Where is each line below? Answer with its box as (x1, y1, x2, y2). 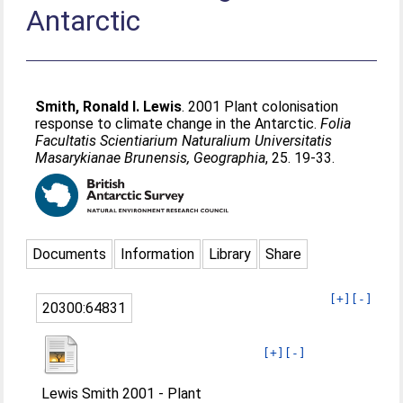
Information (121, 246, 195, 263)
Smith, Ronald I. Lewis (35, 98, 183, 115)
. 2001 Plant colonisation (182, 98, 339, 115)
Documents (32, 246, 107, 263)
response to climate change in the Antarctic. (35, 115, 321, 132)
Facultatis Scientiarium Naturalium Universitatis (35, 132, 333, 149)
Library (209, 246, 252, 263)
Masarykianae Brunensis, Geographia (35, 149, 266, 166)
